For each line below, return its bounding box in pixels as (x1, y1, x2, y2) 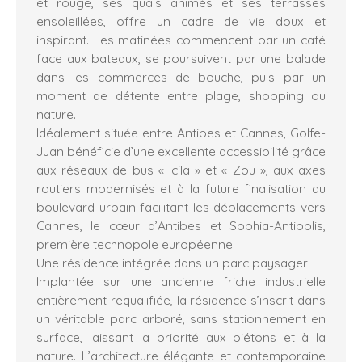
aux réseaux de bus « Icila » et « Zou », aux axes (36, 161, 326, 178)
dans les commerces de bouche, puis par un (36, 68, 326, 85)
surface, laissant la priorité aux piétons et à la (36, 328, 326, 345)
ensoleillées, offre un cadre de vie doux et (36, 12, 326, 29)
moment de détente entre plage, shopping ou (36, 86, 326, 103)
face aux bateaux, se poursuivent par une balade (36, 49, 326, 66)
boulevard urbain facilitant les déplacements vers (36, 198, 326, 215)
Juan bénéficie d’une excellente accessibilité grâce (36, 142, 326, 159)
